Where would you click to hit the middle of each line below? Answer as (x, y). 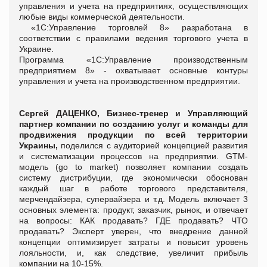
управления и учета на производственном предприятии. (130, 81)
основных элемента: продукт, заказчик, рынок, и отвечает (133, 209)
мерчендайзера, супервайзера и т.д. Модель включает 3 (133, 199)
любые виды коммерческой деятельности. (102, 16)
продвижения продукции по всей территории (133, 134)
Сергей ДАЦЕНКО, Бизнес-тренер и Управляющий (133, 113)
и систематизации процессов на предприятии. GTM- (133, 156)
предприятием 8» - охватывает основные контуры (133, 70)
